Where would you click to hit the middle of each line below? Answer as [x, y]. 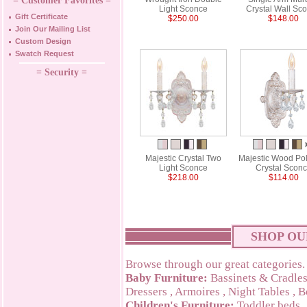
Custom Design [43, 41]
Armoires [197, 292]
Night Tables [259, 292]
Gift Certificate [41, 16]
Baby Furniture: [167, 278]
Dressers [146, 292]
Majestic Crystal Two [183, 158]
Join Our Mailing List [53, 29]
